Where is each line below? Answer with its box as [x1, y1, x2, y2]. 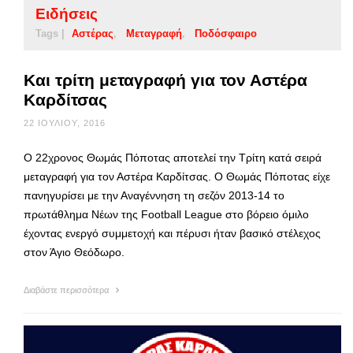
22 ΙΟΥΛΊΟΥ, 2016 [24, 117, 106, 128]
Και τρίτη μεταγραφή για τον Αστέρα [24, 70, 307, 89]
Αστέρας [72, 27, 113, 39]
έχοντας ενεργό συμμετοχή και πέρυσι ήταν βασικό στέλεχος [24, 226, 321, 240]
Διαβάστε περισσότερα [24, 284, 111, 295]
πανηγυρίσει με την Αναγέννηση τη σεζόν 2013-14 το [24, 188, 284, 202]
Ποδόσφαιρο [195, 27, 257, 39]
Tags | [35, 27, 65, 39]
